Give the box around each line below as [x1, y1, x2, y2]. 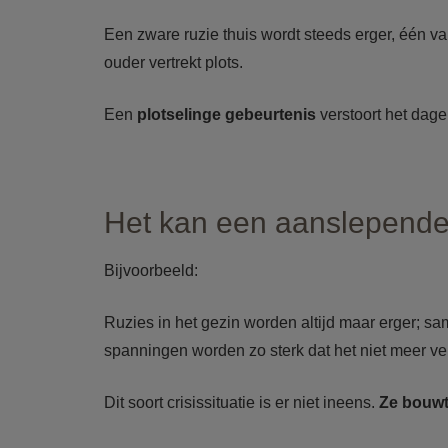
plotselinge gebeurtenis [137, 106, 320, 123]
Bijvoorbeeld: [104, 262, 198, 279]
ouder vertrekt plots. [104, 54, 243, 71]
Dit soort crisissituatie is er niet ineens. [104, 394, 379, 411]
